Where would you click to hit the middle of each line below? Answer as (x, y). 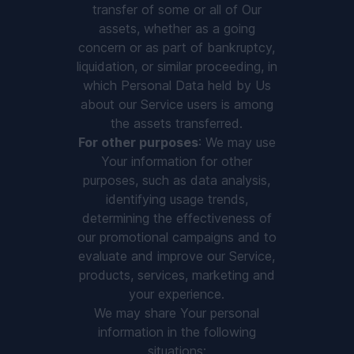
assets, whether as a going (177, 28)
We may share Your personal (177, 313)
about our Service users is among (177, 104)
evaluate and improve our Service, (177, 256)
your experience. (177, 294)
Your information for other (177, 161)
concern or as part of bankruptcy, (177, 47)
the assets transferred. (177, 123)
